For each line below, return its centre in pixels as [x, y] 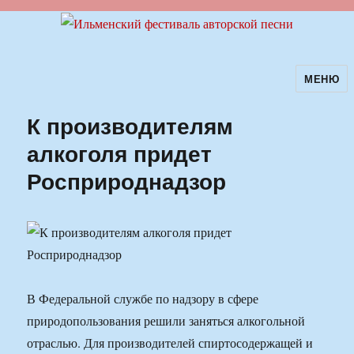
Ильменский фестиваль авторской [164, 89]
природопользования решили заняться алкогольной [166, 321]
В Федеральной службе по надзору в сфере [143, 299]
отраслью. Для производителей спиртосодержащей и [170, 343]
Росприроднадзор [127, 181]
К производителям [130, 126]
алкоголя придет [120, 153]
